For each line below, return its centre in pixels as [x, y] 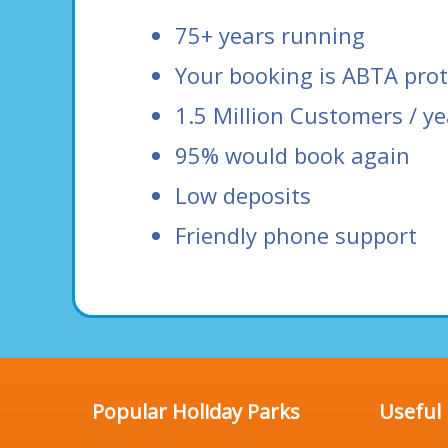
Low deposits [243, 195]
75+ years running [270, 35]
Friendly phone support [296, 235]
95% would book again [292, 155]
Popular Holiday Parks [196, 411]
